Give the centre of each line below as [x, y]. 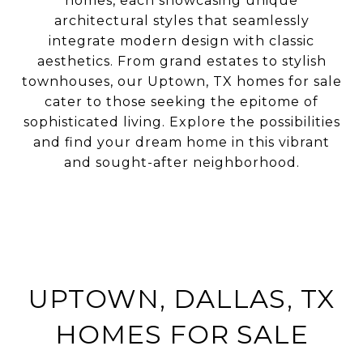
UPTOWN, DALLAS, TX [181, 298]
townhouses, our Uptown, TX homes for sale [181, 81]
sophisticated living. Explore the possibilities [181, 122]
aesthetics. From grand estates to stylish [181, 61]
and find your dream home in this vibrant [181, 142]
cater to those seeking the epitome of [181, 101]
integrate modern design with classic [181, 41]
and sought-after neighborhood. [181, 162]
